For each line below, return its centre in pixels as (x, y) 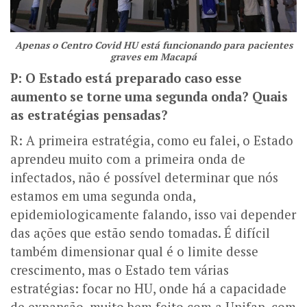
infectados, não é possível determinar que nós (144, 178)
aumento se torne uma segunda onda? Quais (149, 97)
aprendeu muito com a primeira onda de (128, 159)
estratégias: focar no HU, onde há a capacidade (148, 289)
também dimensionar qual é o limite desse (134, 252)
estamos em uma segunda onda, (103, 196)
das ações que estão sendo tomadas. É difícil (140, 233)
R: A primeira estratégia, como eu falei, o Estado (152, 141)
